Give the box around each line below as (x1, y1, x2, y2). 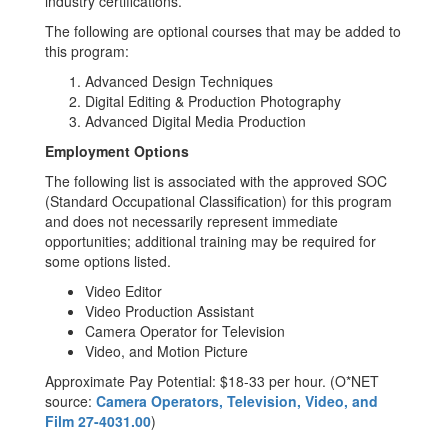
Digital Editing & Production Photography (85, 91, 341, 111)
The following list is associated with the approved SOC (45, 171, 387, 191)
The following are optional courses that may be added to (45, 21, 401, 41)
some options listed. (45, 251, 171, 271)
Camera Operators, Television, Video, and (96, 391, 378, 411)
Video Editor (85, 281, 162, 301)
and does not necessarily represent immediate (45, 211, 338, 231)
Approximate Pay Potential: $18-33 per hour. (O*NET (45, 371, 379, 391)
